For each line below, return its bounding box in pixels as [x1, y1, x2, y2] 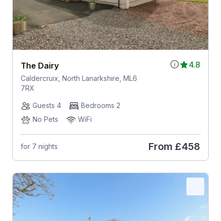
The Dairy [20, 60, 59, 71]
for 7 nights [20, 142, 58, 151]
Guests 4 [32, 101, 61, 110]
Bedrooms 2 [80, 101, 120, 110]
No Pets [32, 114, 58, 123]
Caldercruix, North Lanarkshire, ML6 [20, 74, 137, 82]
